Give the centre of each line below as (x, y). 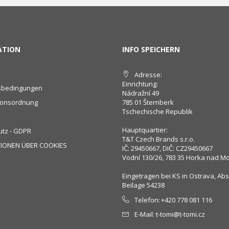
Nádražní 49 (141, 93)
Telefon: (147, 200)
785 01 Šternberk (148, 102)
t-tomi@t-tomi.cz (180, 214)
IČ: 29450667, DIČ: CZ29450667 (167, 148)
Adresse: (148, 74)
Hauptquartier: (145, 130)
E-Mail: (144, 214)
